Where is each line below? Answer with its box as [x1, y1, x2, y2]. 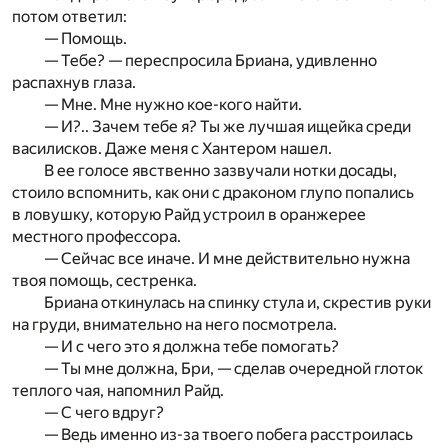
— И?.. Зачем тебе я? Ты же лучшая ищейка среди [44, 116, 411, 136]
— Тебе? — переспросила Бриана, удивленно [44, 50, 377, 70]
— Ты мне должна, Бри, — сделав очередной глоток [44, 358, 423, 378]
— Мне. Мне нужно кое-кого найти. [44, 94, 302, 114]
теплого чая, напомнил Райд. [12, 380, 224, 400]
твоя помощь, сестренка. [12, 270, 197, 290]
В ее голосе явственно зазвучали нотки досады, [44, 160, 397, 180]
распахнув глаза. [12, 72, 136, 92]
